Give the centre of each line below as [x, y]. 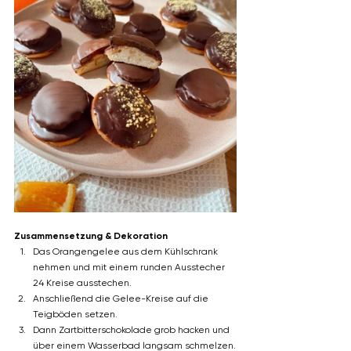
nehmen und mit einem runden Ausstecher [130, 268]
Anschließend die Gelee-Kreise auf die [122, 299]
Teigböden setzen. [75, 315]
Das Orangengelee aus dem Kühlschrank [127, 252]
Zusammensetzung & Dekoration [91, 236]
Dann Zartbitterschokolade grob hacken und [132, 330]
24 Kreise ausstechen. [83, 283]
